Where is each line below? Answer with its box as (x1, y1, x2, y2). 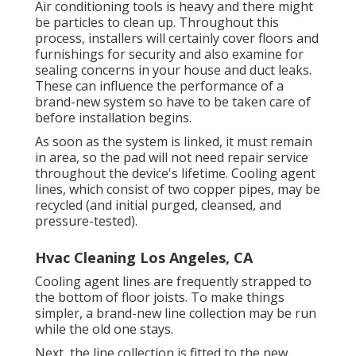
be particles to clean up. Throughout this (35, 13, 279, 31)
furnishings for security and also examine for (35, 44, 304, 63)
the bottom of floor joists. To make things (35, 288, 284, 306)
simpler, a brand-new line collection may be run (35, 304, 316, 322)
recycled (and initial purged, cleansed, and (35, 195, 281, 214)
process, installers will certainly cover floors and (35, 29, 319, 47)
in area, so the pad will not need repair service (35, 148, 308, 166)
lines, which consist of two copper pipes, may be (35, 180, 320, 198)
